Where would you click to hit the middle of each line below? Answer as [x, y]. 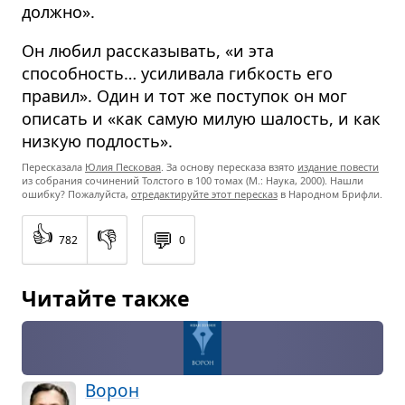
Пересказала [53, 167]
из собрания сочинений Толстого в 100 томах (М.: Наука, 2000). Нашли [193, 180]
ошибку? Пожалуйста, [76, 194]
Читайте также [106, 298]
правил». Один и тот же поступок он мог [184, 96]
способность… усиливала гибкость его [177, 73]
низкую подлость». [97, 141]
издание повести [338, 167]
